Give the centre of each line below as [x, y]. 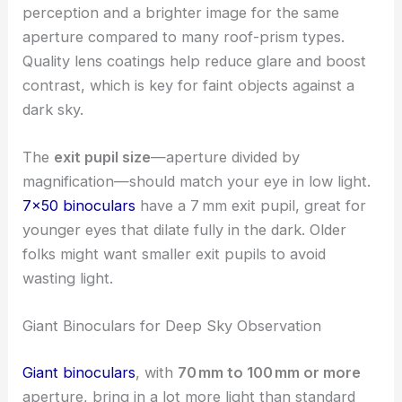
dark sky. [53, 109]
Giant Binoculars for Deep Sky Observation [172, 326]
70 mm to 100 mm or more [270, 372]
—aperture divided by [226, 157]
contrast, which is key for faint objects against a [189, 85]
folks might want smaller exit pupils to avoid [175, 253]
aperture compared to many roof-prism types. [184, 36]
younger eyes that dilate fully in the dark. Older [185, 229]
